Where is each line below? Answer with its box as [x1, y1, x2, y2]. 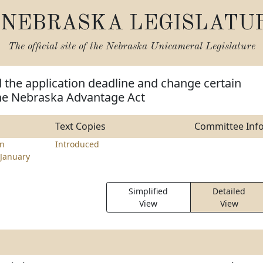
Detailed [213, 186, 246, 197]
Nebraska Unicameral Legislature [105, 42, 255, 52]
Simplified [129, 186, 168, 197]
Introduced [55, 139, 99, 150]
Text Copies [55, 120, 106, 133]
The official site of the [8, 42, 106, 52]
